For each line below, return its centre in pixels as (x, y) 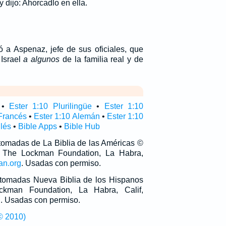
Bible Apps (37, 126)
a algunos (42, 59)
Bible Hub (82, 126)
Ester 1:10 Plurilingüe (50, 106)
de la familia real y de (101, 59)
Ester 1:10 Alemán (67, 116)
